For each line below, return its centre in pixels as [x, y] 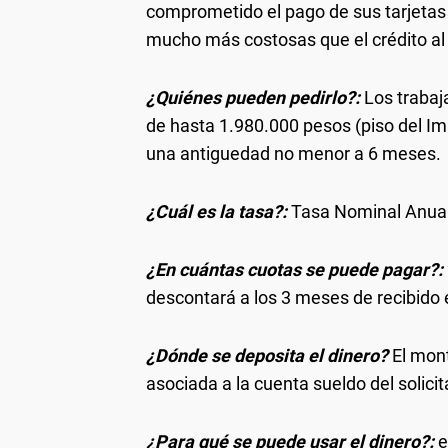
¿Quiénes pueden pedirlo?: [253, 97]
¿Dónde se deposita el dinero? [267, 355]
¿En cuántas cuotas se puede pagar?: [294, 269]
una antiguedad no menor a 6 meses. [293, 153]
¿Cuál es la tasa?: [216, 211]
